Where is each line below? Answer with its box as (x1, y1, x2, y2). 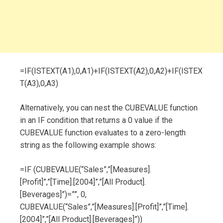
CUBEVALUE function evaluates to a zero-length (20, 127, 186, 137)
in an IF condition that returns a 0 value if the (20, 115, 173, 125)
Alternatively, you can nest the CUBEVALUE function (20, 103, 198, 112)
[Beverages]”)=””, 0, (20, 189, 87, 199)
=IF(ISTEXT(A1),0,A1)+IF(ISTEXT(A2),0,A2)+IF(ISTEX (20, 66, 203, 76)
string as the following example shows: (20, 140, 156, 150)
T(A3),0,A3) (20, 78, 58, 88)
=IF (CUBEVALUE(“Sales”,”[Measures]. (20, 164, 151, 174)
